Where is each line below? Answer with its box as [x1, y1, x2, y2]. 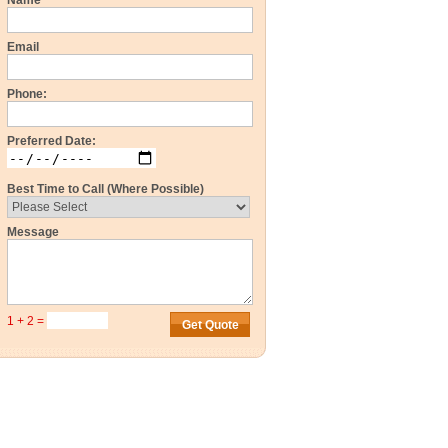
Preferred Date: [7, 134, 96, 148]
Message [7, 225, 59, 239]
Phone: [7, 87, 47, 101]
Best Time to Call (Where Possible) [7, 182, 204, 196]
